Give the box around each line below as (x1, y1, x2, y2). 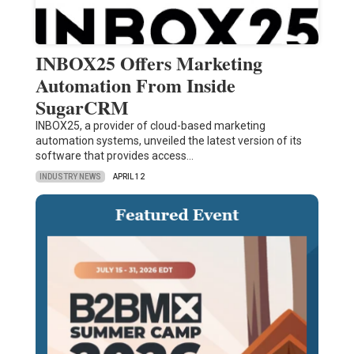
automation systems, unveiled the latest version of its (35, 134, 302, 148)
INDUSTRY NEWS (39, 171, 101, 181)
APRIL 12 (112, 172, 145, 182)
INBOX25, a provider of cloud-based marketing (35, 119, 265, 133)
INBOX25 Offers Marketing (35, 49, 262, 77)
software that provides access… (35, 149, 194, 163)
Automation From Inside (35, 71, 235, 100)
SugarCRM (35, 93, 129, 122)
